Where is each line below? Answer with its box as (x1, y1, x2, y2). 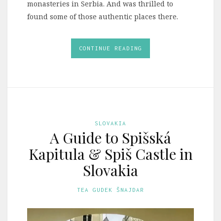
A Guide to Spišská (50, 128, 171, 148)
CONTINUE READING (79, 45, 142, 52)
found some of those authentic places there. (27, 12, 178, 22)
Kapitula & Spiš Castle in (28, 144, 193, 164)
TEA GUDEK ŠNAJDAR (77, 186, 144, 193)
